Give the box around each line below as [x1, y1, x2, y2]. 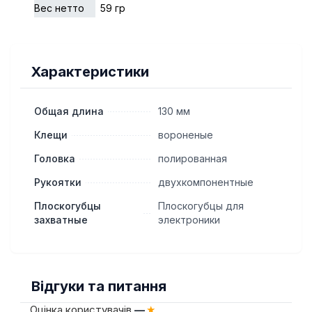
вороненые [158, 129, 213, 141]
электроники [158, 214, 220, 226]
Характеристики [31, 63, 149, 80]
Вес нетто [34, 2, 84, 14]
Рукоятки [34, 176, 81, 188]
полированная [158, 153, 227, 164]
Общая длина [34, 105, 104, 117]
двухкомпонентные [158, 176, 253, 188]
